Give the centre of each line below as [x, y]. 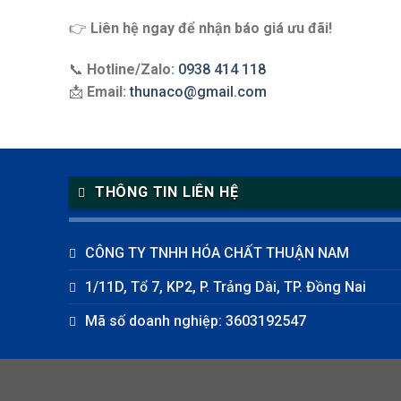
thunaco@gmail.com [198, 91]
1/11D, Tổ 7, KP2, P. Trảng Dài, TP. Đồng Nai [226, 287]
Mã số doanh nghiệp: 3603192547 [196, 321]
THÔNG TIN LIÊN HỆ [166, 192]
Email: [107, 91]
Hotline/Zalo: [131, 69]
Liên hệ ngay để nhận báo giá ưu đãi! [211, 29]
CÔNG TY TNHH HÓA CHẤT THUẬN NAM [217, 253]
